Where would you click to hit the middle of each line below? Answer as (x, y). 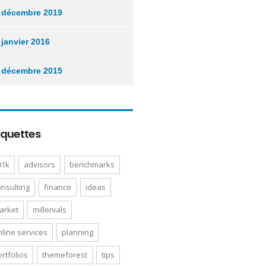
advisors (39, 164)
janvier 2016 (26, 42)
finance (58, 187)
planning (77, 232)
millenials (50, 210)
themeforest (65, 255)
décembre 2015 (32, 71)
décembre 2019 (32, 12)
